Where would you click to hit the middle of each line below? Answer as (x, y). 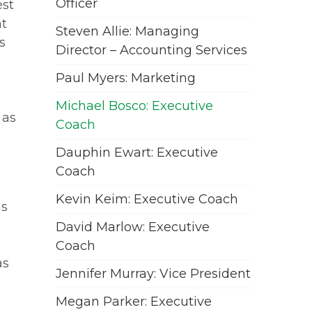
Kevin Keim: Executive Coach (147, 199)
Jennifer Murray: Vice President (154, 274)
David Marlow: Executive (133, 227)
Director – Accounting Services (152, 50)
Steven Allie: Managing (128, 31)
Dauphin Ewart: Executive (137, 153)
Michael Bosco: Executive (135, 106)
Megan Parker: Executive (134, 302)
